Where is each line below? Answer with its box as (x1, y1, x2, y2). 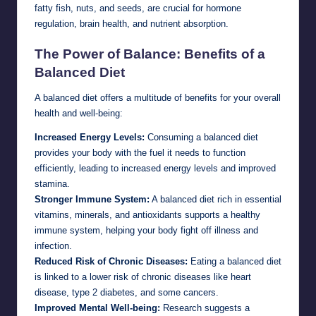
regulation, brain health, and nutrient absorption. (35, 18, 229, 29)
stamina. (35, 178, 70, 190)
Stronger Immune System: (35, 194, 150, 205)
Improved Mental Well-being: (35, 303, 160, 314)
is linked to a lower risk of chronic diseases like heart (35, 272, 251, 283)
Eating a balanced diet (188, 256, 281, 267)
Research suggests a (160, 303, 250, 314)
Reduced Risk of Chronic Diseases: (35, 256, 188, 267)
